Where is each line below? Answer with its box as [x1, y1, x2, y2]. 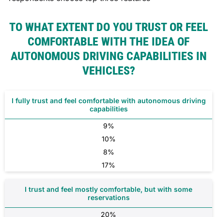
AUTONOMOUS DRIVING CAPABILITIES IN [10, 49, 207, 63]
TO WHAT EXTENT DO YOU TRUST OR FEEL [9, 20, 208, 34]
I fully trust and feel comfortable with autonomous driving [11, 96, 206, 105]
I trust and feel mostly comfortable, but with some [25, 185, 192, 194]
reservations [87, 193, 130, 202]
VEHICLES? [82, 64, 135, 78]
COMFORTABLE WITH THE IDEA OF [28, 35, 189, 49]
